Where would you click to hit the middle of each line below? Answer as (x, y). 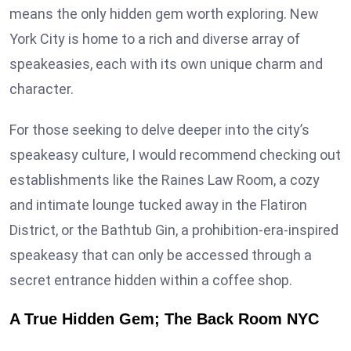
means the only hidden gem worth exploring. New (164, 13)
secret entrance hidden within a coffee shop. (151, 280)
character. (42, 89)
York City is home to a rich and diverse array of (155, 38)
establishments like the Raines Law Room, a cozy (165, 179)
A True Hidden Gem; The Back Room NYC (164, 318)
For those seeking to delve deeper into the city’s (159, 129)
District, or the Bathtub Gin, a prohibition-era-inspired (174, 230)
